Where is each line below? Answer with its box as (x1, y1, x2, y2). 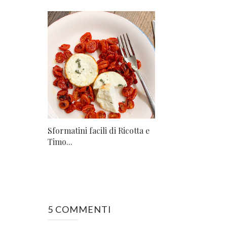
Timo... (48, 136, 72, 147)
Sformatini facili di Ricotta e (48, 125, 149, 136)
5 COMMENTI (48, 204, 111, 215)
